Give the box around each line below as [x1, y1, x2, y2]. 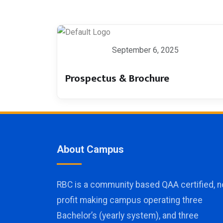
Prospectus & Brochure [65, 69, 169, 87]
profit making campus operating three [57, 195, 203, 205]
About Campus [57, 143, 124, 155]
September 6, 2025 [112, 45, 179, 55]
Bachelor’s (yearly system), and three [57, 210, 199, 221]
